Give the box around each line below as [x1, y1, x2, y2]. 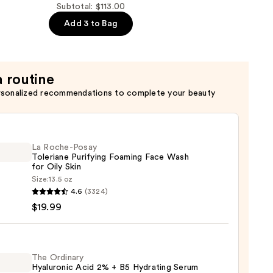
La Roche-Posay [31, 143, 97, 152]
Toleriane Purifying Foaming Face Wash [31, 153, 189, 162]
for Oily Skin [31, 163, 81, 172]
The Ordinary [31, 253, 84, 263]
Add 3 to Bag [64, 19, 118, 29]
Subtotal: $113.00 [57, 2, 126, 12]
